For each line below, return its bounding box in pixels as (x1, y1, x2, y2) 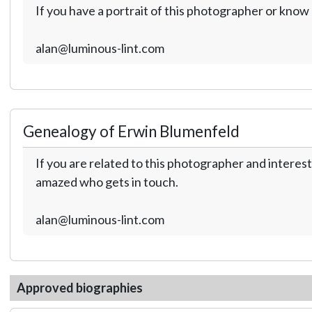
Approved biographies (16, 279, 143, 295)
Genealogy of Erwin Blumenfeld (22, 121, 240, 141)
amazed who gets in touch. (35, 173, 178, 189)
